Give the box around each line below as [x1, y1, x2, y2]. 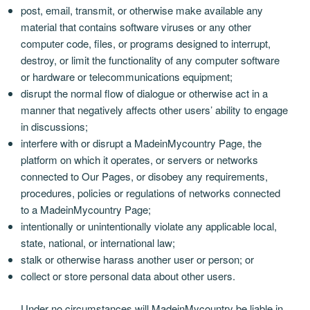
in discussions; [21, 119, 88, 134]
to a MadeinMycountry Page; [21, 202, 151, 217]
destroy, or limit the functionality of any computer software [21, 53, 280, 68]
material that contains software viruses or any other [21, 19, 251, 35]
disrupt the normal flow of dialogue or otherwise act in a [21, 86, 268, 101]
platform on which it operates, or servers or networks [21, 152, 258, 167]
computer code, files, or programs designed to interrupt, [21, 36, 271, 51]
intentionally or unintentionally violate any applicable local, [21, 219, 277, 234]
